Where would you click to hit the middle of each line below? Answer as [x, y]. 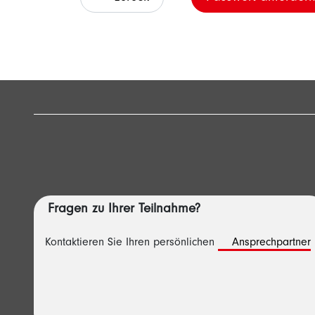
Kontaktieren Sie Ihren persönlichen [131, 243]
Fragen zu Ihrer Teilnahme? [124, 210]
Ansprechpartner [271, 243]
